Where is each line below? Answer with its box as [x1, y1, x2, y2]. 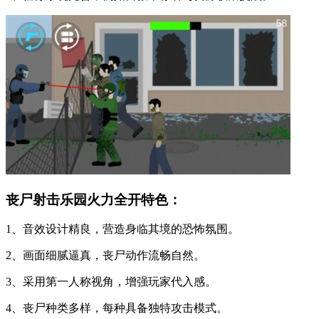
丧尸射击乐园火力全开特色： [6, 192, 182, 207]
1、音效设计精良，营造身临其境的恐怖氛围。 [6, 223, 239, 236]
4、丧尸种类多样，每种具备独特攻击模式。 [6, 302, 228, 315]
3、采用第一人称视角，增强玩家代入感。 [6, 276, 216, 288]
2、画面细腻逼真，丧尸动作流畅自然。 [6, 249, 205, 262]
